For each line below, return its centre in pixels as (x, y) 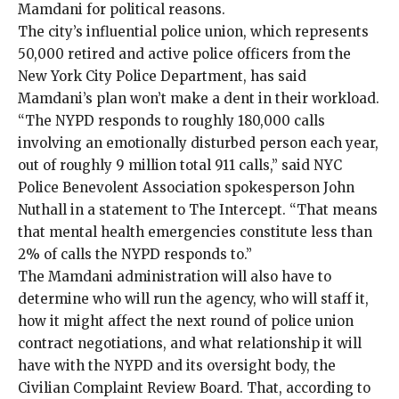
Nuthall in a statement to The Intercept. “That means (198, 209)
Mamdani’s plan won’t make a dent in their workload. (199, 98)
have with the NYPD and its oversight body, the (177, 365)
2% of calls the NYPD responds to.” (137, 254)
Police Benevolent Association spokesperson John (186, 187)
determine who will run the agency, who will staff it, (193, 298)
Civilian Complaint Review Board (129, 387)
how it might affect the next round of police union (186, 321)
